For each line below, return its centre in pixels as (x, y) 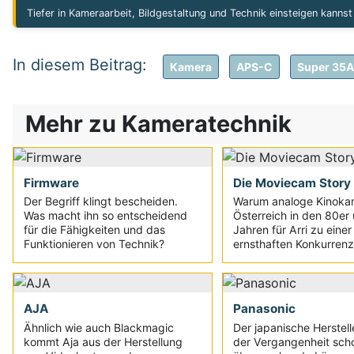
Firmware (52, 183)
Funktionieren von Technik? (94, 244)
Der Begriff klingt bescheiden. (101, 201)
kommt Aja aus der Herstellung (104, 341)
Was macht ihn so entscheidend (106, 216)
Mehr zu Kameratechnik (158, 124)
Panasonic (264, 309)
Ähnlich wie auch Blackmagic (99, 327)
